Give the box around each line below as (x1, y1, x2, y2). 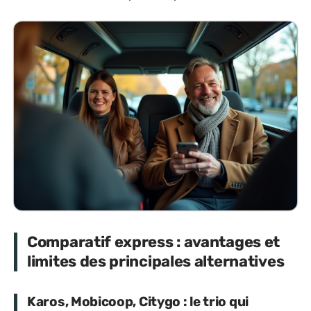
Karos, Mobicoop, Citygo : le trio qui (27, 293, 249, 310)
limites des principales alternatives (27, 251, 285, 271)
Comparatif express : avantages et (27, 232, 280, 251)
